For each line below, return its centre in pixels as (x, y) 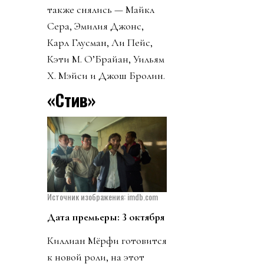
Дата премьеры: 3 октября (106, 217)
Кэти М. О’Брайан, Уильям (106, 59)
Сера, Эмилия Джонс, (95, 26)
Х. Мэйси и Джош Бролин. (106, 75)
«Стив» (71, 100)
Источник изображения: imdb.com (103, 197)
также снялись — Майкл (101, 9)
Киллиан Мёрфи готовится (107, 241)
